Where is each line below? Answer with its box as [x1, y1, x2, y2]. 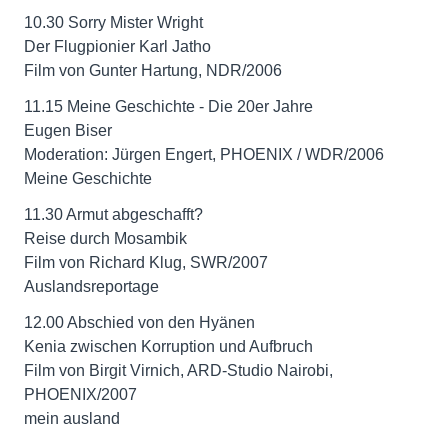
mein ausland [24, 410, 120, 427]
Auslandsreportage [24, 278, 159, 295]
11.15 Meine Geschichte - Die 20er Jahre [24, 98, 313, 115]
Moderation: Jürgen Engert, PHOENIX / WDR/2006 [24, 146, 384, 163]
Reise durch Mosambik [24, 230, 187, 247]
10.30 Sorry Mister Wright [24, 14, 203, 31]
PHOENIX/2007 [24, 386, 137, 403]
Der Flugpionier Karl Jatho [24, 38, 211, 55]
